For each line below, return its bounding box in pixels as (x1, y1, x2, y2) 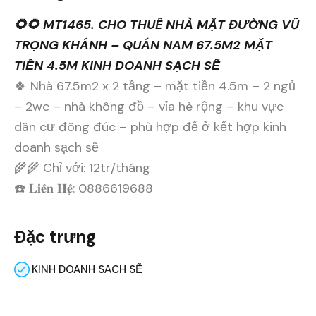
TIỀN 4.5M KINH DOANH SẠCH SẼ (14, 56, 220, 74)
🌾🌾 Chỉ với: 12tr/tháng (14, 159, 150, 176)
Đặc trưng (14, 225, 96, 248)
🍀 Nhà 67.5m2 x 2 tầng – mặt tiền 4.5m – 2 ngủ (14, 77, 296, 95)
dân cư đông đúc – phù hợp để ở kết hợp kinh (14, 118, 286, 135)
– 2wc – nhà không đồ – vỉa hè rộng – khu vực (14, 97, 284, 115)
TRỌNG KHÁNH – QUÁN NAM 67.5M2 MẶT (14, 36, 272, 54)
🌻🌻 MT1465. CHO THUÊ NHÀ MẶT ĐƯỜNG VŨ (14, 16, 299, 33)
